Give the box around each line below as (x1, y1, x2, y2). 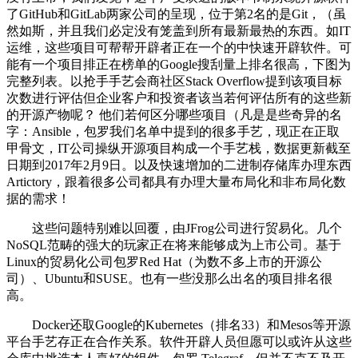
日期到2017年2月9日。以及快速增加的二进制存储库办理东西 (6, 157, 352, 172)
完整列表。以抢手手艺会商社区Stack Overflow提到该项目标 (6, 74, 342, 88)
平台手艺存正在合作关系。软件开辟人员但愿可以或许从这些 (6, 334, 352, 348)
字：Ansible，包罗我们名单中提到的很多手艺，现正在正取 (6, 124, 340, 138)
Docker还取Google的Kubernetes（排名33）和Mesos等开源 (6, 317, 351, 332)
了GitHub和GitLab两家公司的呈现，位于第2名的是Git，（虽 (6, 6, 346, 21)
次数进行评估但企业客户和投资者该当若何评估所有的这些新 (6, 90, 352, 105)
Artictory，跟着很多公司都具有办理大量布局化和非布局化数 (6, 174, 346, 189)
